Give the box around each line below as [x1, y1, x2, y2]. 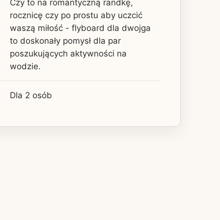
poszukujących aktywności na [10, 48, 127, 58]
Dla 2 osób [10, 90, 52, 100]
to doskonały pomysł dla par [10, 35, 121, 46]
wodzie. [10, 61, 41, 71]
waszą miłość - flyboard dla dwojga [10, 23, 151, 33]
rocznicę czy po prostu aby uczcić [10, 10, 142, 20]
